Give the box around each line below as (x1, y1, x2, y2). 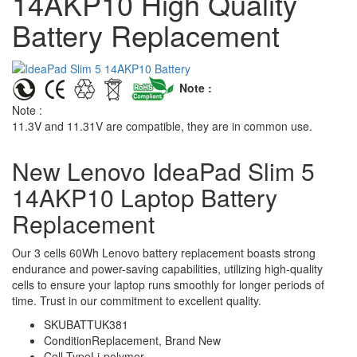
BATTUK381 (66, 316, 128, 332)
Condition (44, 331, 92, 348)
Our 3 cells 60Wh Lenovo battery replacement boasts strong (12, 244, 316, 261)
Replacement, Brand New (92, 331, 221, 348)
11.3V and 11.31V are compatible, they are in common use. (12, 117, 312, 134)
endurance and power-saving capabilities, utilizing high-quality (12, 260, 323, 277)
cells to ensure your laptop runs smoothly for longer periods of (12, 276, 324, 292)
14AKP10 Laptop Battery (12, 179, 277, 214)
